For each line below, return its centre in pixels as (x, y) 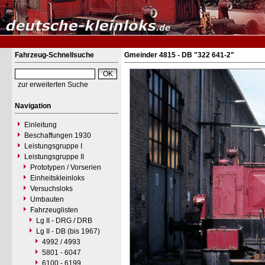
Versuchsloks (51, 189)
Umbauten (47, 199)
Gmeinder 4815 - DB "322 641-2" (179, 55)
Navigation (33, 106)
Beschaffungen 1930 (58, 135)
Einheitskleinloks (57, 178)
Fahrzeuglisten (54, 210)
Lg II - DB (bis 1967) (68, 231)
